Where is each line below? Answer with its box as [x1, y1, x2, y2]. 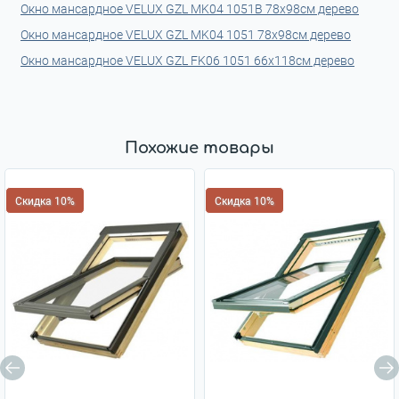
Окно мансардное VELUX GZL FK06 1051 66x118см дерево [20, 53, 354, 68]
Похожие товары [125, 139, 274, 157]
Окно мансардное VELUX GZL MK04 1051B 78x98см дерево [20, 2, 359, 16]
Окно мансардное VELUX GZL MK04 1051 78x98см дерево [20, 28, 351, 42]
